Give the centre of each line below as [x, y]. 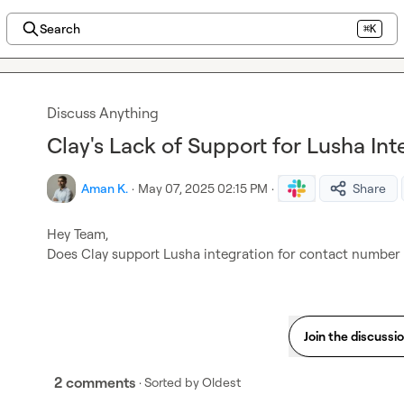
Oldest [221, 382]
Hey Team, [78, 234]
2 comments [95, 382]
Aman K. [105, 188]
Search [60, 28]
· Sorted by [169, 382]
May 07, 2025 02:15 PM [203, 188]
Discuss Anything [103, 113]
